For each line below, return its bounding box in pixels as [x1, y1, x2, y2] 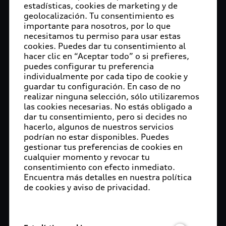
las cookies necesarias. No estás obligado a [24, 101, 193, 112]
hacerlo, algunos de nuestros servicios [24, 122, 174, 132]
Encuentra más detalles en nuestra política [24, 172, 192, 183]
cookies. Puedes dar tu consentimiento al [24, 41, 186, 51]
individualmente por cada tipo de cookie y [24, 71, 188, 82]
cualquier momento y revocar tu [24, 152, 150, 162]
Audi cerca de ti [14, 104, 109, 118]
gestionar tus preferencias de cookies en [24, 142, 183, 152]
